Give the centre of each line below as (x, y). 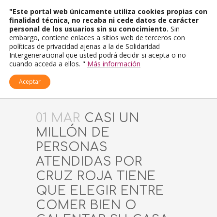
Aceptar (30, 82)
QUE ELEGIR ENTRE (100, 191)
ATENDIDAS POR (89, 162)
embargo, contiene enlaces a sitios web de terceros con (97, 38)
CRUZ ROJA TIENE (96, 176)
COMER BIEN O (86, 205)
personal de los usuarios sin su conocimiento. (90, 29)
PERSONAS (72, 147)
